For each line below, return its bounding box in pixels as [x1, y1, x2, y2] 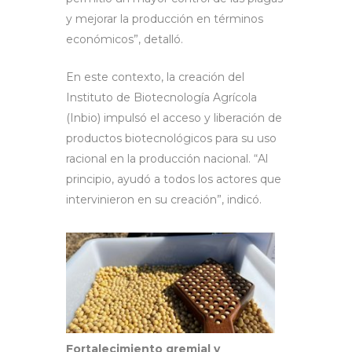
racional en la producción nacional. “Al [66, 152, 268, 167]
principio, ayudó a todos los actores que [66, 172, 281, 187]
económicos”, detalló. [66, 32, 186, 47]
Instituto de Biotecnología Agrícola [66, 90, 257, 105]
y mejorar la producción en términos [66, 12, 263, 27]
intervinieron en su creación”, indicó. [66, 192, 265, 207]
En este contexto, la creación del [66, 70, 244, 85]
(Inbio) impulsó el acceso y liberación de [66, 111, 282, 126]
